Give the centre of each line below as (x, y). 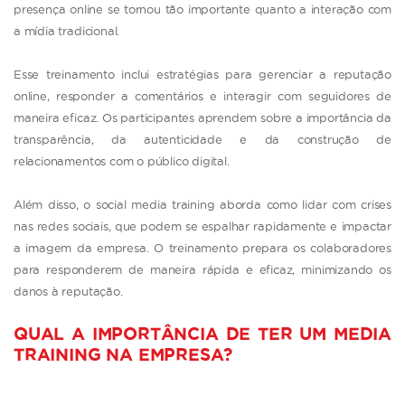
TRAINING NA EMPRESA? (123, 354)
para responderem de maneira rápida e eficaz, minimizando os (202, 269)
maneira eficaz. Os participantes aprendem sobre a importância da (202, 117)
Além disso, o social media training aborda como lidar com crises (202, 204)
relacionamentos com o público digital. (122, 160)
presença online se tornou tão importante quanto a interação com (202, 9)
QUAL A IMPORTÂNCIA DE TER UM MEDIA (202, 333)
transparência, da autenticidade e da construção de (202, 139)
